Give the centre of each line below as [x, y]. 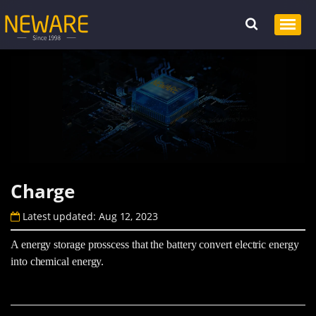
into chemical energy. [57, 261]
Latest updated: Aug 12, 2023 [89, 216]
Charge [43, 192]
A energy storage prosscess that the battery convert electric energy [155, 244]
